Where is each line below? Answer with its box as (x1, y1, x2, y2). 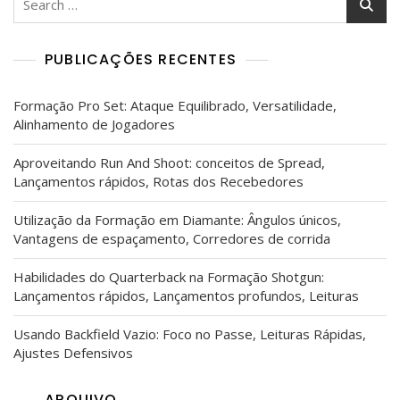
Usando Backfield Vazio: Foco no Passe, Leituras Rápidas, (13, 325, 366, 344)
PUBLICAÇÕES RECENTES (45, 49, 237, 71)
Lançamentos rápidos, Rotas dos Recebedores (13, 172, 304, 191)
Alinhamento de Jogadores (13, 115, 175, 134)
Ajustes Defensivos (13, 344, 133, 362)
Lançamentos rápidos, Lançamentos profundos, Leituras (13, 287, 359, 305)
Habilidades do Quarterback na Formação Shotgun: (13, 268, 324, 287)
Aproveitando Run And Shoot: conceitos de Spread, (13, 154, 325, 172)
